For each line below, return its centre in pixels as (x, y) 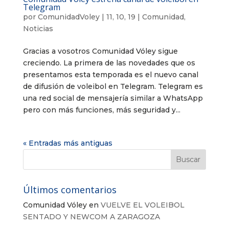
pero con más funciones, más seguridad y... (101, 110)
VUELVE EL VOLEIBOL (142, 205)
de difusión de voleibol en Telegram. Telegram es (113, 86)
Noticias (38, 28)
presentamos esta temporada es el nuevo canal (110, 74)
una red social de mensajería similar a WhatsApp (113, 98)
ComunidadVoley (68, 17)
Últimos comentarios (70, 189)
